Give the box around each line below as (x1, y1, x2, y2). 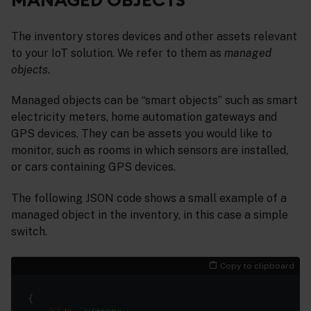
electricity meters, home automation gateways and (11, 110, 277, 124)
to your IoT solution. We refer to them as (11, 46, 224, 60)
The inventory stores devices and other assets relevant (11, 29, 297, 43)
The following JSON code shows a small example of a (11, 192, 287, 205)
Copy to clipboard (220, 261, 294, 271)
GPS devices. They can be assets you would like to (11, 127, 272, 141)
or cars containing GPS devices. (11, 160, 176, 174)
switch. (11, 225, 47, 239)
